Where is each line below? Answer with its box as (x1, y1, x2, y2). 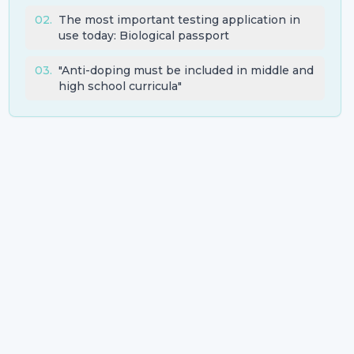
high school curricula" (58, 79, 182, 94)
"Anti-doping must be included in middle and (58, 63, 314, 78)
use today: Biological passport (58, 28, 229, 43)
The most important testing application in (58, 13, 300, 28)
